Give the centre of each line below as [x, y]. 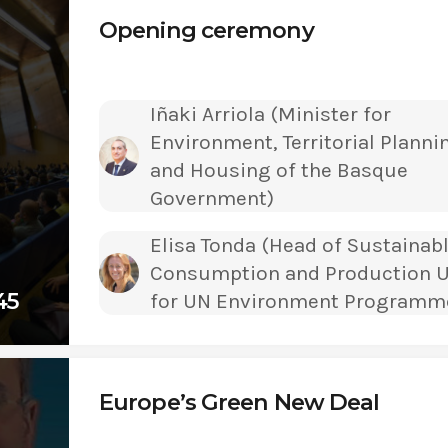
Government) [211, 197]
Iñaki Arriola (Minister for [270, 113]
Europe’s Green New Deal [239, 401]
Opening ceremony [206, 29]
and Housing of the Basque [278, 169]
